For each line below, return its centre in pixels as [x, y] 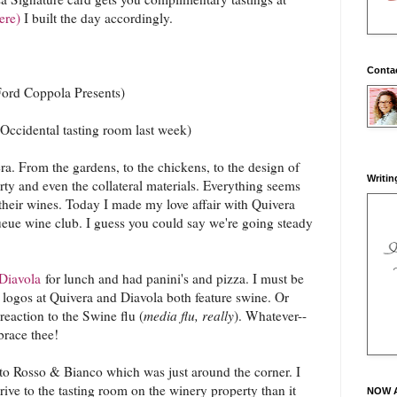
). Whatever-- [270, 315]
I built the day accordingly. [99, 17]
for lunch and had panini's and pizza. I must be [172, 278]
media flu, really [189, 315]
